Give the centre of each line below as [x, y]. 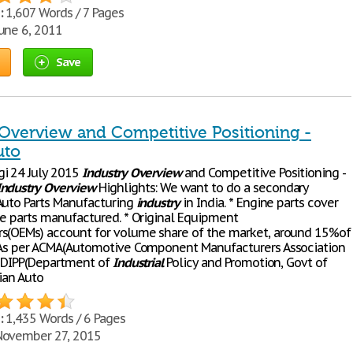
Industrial [138, 262]
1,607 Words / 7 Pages [63, 13]
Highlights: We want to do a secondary [202, 188]
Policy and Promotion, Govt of [245, 262]
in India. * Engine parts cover [259, 203]
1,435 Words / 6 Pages [64, 318]
